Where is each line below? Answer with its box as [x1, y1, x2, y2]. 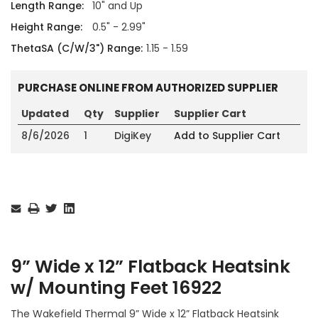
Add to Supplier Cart [174, 128, 280, 143]
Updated [21, 106, 69, 121]
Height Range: [11, 19, 82, 34]
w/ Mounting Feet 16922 [11, 275, 221, 300]
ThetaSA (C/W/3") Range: [11, 40, 143, 55]
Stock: [11, 194, 37, 207]
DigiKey [114, 128, 151, 143]
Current [11, 181, 45, 194]
